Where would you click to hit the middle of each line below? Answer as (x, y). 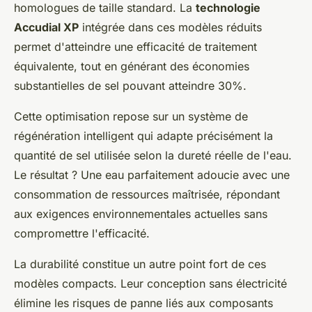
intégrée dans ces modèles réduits (170, 27)
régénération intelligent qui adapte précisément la (143, 135)
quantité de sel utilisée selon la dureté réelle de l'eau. (153, 155)
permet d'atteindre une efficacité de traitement (135, 46)
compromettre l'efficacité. (82, 233)
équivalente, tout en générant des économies (132, 66)
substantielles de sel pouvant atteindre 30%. (130, 85)
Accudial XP (46, 27)
